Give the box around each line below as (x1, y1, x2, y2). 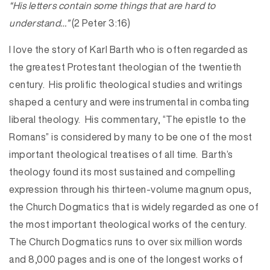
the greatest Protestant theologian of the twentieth (9, 60, 242, 74)
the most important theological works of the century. (9, 217, 246, 231)
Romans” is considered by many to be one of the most (9, 130, 253, 144)
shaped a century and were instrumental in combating (9, 95, 250, 109)
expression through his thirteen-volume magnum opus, (9, 182, 252, 196)
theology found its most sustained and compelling (9, 165, 235, 179)
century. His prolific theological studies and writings (9, 77, 243, 92)
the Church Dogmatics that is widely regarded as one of (9, 199, 259, 214)
